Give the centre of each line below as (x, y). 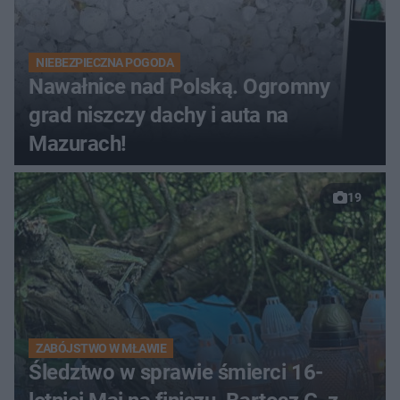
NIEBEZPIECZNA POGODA (105, 63)
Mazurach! (78, 144)
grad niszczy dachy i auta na (158, 116)
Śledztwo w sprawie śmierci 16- (176, 373)
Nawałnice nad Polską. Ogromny (179, 87)
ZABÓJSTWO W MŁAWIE (101, 349)
